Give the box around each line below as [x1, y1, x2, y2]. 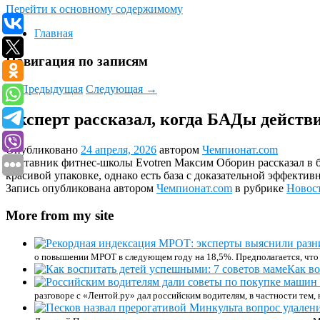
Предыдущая [17, 82, 83, 95]
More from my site [6, 208, 114, 224]
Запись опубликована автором [6, 181, 156, 194]
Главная [34, 27, 73, 40]
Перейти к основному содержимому [6, 3, 183, 16]
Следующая [86, 82, 146, 95]
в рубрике [232, 181, 286, 194]
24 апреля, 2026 [81, 143, 156, 156]
